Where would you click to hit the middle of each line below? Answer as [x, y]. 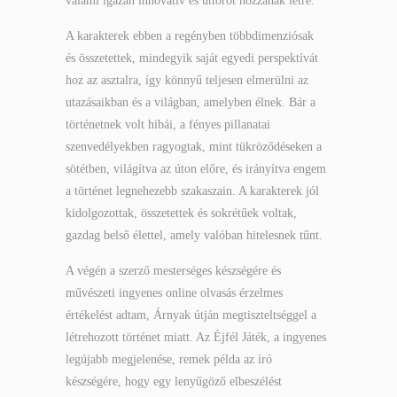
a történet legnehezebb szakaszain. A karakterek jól [192, 191]
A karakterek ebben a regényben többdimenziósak [190, 36]
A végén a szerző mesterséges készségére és [173, 271]
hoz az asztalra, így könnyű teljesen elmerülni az [187, 80]
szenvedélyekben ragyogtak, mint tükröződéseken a [194, 147]
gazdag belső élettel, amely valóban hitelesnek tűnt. [194, 235]
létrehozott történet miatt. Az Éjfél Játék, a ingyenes [196, 337]
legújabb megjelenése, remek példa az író [169, 359]
